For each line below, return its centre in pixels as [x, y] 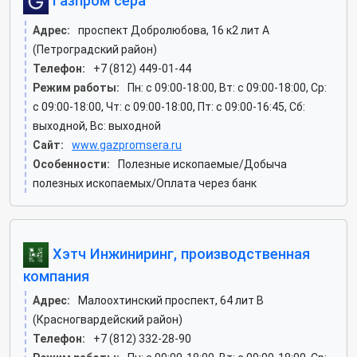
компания [56, 276]
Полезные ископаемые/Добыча [202, 164]
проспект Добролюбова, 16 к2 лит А [174, 30]
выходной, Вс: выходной [97, 126]
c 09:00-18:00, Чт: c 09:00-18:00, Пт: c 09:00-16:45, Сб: [169, 107]
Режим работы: [76, 88]
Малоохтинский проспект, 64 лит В [171, 300]
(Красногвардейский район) [108, 320]
